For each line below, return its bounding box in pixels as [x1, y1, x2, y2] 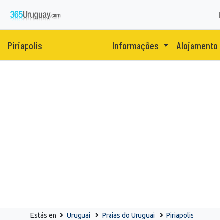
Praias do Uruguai [102, 211, 155, 219]
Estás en [30, 211, 58, 219]
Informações [112, 39, 161, 51]
